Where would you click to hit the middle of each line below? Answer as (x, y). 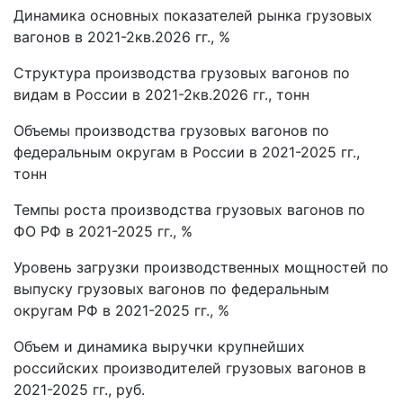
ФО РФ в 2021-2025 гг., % (103, 232)
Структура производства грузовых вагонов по (182, 73)
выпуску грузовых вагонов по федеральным (171, 289)
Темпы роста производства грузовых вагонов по (189, 210)
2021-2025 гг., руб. (79, 390)
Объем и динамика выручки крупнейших (159, 347)
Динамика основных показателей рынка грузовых (193, 16)
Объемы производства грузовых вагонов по (171, 131)
